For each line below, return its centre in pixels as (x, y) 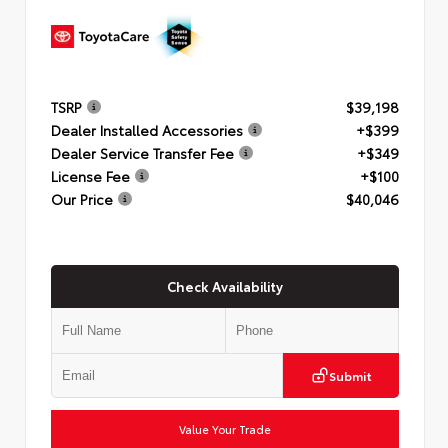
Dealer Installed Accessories (147, 129)
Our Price (82, 198)
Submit (350, 375)
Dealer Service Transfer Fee (142, 152)
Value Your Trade (225, 428)
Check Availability (225, 285)
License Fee (90, 175)
